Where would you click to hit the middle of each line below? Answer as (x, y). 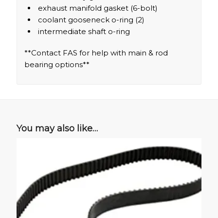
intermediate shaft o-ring (84, 32)
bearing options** (57, 65)
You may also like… (57, 128)
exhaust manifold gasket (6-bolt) (98, 8)
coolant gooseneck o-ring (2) (91, 20)
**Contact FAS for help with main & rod (96, 53)
